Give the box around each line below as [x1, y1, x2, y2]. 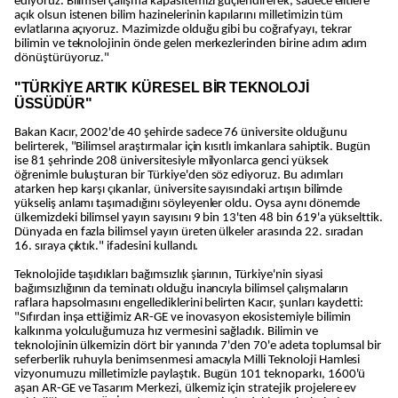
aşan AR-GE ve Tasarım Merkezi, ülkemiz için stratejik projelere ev [14, 382, 357, 395]
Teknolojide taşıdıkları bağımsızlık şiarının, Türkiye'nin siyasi [14, 268, 323, 282]
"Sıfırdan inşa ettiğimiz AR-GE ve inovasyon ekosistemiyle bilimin [14, 311, 352, 324]
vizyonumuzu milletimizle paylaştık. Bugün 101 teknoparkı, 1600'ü [14, 368, 366, 381]
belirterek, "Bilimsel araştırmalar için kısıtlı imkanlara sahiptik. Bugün [14, 140, 371, 154]
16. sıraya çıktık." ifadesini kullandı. [14, 240, 199, 253]
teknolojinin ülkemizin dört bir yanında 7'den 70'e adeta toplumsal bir [14, 339, 382, 353]
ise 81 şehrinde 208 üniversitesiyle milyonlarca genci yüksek [14, 155, 329, 168]
